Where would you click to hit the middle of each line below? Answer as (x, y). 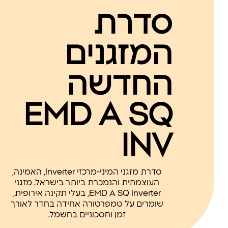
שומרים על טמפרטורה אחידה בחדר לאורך (87, 204)
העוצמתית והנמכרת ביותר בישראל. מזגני (87, 183)
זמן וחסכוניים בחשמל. (87, 215)
